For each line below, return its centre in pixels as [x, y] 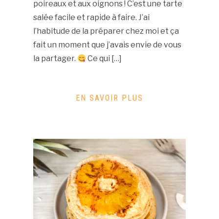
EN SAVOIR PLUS [109, 98]
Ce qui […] [104, 59]
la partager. [55, 59]
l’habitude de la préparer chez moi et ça [106, 31]
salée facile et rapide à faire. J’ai [91, 18]
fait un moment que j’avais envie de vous [107, 45]
